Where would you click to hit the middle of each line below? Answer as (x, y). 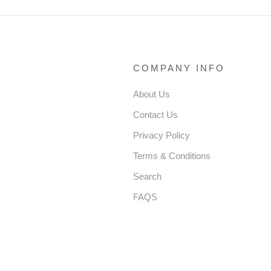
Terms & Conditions (171, 155)
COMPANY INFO (179, 68)
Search (147, 176)
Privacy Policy (161, 135)
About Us (151, 94)
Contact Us (155, 114)
